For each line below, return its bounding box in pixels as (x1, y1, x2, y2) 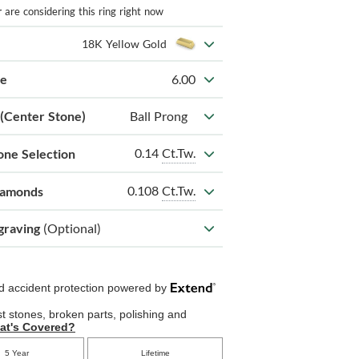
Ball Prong (129, 108, 188, 124)
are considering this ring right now (2, 5, 164, 18)
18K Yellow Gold (81, 37, 167, 51)
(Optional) (43, 220, 102, 236)
